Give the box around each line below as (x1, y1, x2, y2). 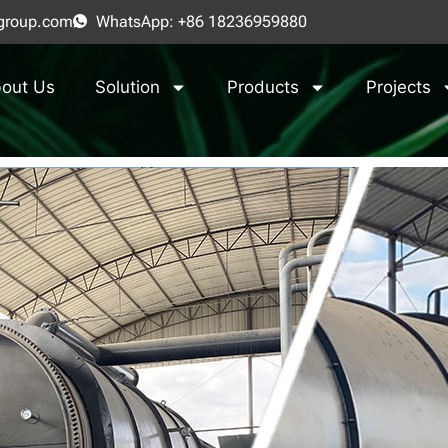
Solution (94, 77, 160, 97)
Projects (365, 77, 431, 97)
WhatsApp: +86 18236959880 (95, 12, 307, 31)
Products (226, 77, 299, 97)
